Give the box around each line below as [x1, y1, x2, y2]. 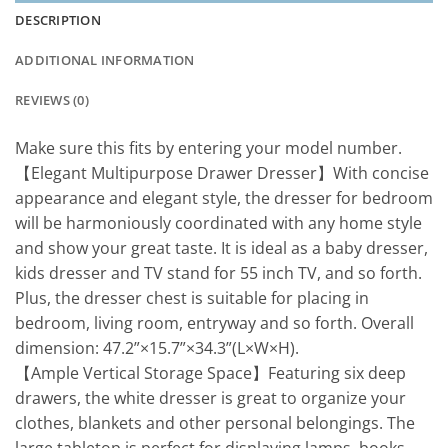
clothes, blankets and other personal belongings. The [15, 412, 415, 435]
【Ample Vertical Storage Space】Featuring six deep [15, 362, 406, 385]
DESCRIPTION [15, 11, 101, 30]
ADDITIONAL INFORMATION [15, 51, 195, 70]
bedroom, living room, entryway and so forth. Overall [15, 312, 414, 335]
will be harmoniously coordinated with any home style [15, 212, 422, 235]
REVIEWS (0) [15, 91, 89, 110]
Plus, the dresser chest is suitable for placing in [15, 287, 369, 310]
